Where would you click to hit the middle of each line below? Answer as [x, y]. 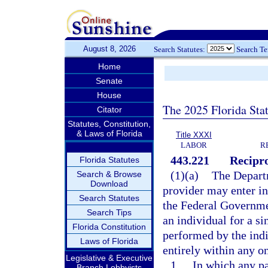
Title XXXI [194, 135]
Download [109, 184]
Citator [109, 109]
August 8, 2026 [109, 49]
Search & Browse [109, 174]
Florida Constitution [109, 227]
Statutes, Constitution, [109, 124]
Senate [109, 81]
